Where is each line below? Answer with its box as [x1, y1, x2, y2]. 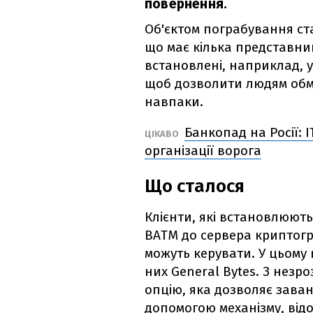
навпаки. [145, 94, 203, 110]
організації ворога [145, 143, 261, 159]
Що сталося [145, 175, 245, 198]
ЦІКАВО [145, 129, 181, 140]
